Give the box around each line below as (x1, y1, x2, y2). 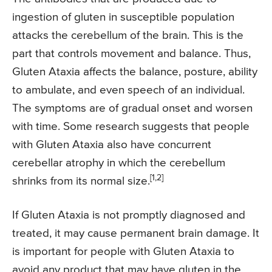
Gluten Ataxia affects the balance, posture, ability (12, 66, 257, 78)
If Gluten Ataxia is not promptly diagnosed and (12, 209, 245, 221)
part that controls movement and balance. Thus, (12, 47, 251, 59)
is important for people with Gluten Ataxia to (12, 245, 234, 257)
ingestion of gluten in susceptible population (12, 11, 234, 23)
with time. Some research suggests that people (12, 120, 250, 132)
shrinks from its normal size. (12, 175, 150, 187)
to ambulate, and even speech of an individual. (12, 84, 245, 96)
